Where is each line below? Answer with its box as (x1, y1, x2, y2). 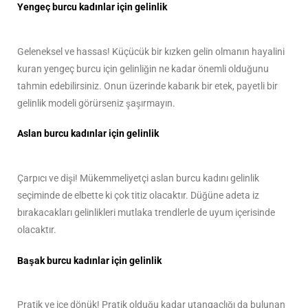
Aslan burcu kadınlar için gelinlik (17, 128, 159, 140)
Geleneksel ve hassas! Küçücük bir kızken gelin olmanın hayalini (17, 45, 285, 57)
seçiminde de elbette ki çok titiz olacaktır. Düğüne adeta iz (17, 190, 259, 201)
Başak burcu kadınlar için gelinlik (17, 254, 162, 266)
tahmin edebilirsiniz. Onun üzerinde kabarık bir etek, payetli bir (17, 80, 278, 91)
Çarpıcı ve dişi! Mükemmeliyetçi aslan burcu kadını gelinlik (17, 173, 259, 184)
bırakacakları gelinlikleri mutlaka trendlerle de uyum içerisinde (17, 207, 275, 219)
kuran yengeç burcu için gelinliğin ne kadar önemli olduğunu (17, 63, 269, 74)
